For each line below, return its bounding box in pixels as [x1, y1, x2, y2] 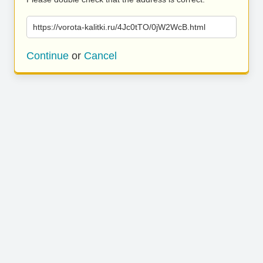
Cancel [84, 50, 117, 62]
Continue [26, 50, 69, 62]
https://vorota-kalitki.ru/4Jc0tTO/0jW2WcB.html [33, 22, 205, 32]
